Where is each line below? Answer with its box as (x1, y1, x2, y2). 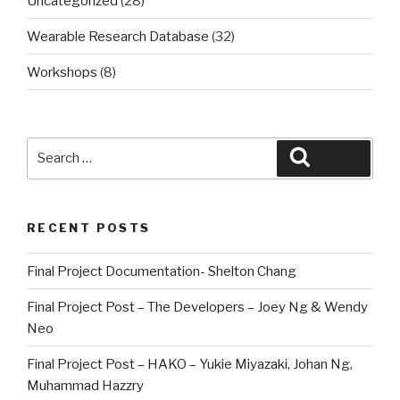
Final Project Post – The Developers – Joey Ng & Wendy (27, 298, 368, 315)
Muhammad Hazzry (27, 377, 144, 394)
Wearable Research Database (27, 28, 209, 45)
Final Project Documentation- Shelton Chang (27, 262, 296, 279)
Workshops (27, 63, 97, 80)
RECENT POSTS (27, 220, 151, 235)
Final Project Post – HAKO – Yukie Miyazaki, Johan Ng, (27, 355, 353, 372)
